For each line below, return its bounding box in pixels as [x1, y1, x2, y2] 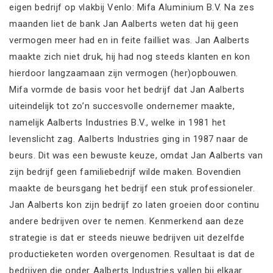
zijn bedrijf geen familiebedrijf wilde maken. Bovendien [9, 166, 241, 177]
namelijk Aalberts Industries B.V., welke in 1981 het [9, 117, 226, 128]
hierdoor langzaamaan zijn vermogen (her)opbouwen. [9, 68, 238, 79]
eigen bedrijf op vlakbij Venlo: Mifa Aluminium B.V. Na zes [9, 2, 255, 13]
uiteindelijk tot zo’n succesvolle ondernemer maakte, [9, 101, 235, 112]
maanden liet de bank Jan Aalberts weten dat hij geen [9, 18, 239, 29]
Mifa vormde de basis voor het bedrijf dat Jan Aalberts [9, 84, 245, 95]
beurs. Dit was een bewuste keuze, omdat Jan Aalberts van [9, 150, 263, 161]
